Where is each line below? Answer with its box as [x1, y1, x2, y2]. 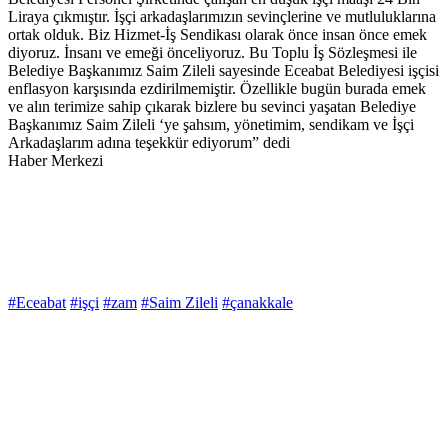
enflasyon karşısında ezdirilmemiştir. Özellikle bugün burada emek [8, 80, 426, 98]
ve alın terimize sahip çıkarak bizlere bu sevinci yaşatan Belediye [8, 98, 416, 116]
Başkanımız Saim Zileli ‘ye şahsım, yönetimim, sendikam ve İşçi [8, 116, 414, 134]
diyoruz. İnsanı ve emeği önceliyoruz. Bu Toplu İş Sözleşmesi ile [8, 44, 417, 62]
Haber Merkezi [8, 152, 103, 170]
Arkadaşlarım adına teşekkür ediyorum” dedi [8, 134, 290, 152]
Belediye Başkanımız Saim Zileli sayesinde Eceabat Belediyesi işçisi [8, 62, 439, 80]
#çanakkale [222, 294, 293, 312]
